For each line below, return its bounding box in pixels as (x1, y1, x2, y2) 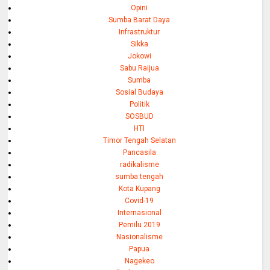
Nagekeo (124, 256, 154, 265)
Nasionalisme (116, 232, 163, 241)
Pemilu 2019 (118, 220, 160, 229)
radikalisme (119, 160, 159, 169)
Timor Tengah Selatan (102, 136, 176, 145)
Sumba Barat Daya (108, 15, 171, 24)
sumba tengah (115, 172, 164, 181)
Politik (129, 99, 149, 108)
